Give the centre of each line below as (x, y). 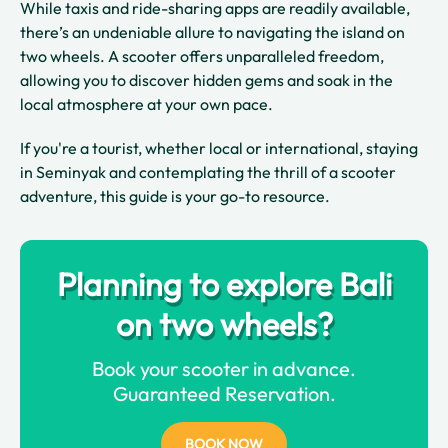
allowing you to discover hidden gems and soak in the (206, 80)
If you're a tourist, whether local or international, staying (219, 148)
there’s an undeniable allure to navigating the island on (212, 32)
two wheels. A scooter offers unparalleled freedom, (202, 56)
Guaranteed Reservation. (224, 393)
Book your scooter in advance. (224, 368)
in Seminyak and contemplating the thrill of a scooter (208, 172)
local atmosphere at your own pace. (148, 104)
